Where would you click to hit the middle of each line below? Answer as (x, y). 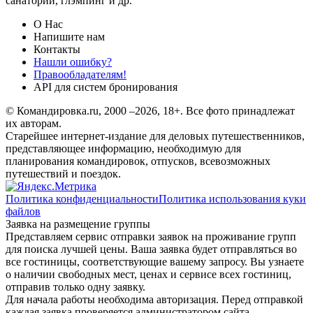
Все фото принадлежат (240, 110)
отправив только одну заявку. (75, 286)
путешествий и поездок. (63, 173)
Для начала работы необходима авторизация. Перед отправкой (154, 299)
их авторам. (34, 123)
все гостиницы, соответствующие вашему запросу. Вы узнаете (155, 261)
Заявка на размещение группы (78, 224)
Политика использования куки (232, 198)
